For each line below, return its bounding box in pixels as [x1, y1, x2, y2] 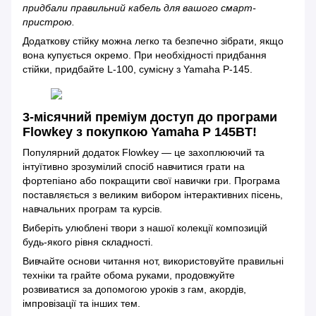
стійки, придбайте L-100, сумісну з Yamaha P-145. [23, 63, 253, 75]
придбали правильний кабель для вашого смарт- [23, 1, 256, 13]
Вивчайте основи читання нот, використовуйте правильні [23, 255, 284, 267]
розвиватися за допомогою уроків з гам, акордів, [23, 283, 246, 295]
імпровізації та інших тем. [23, 297, 140, 309]
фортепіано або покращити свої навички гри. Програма [23, 174, 280, 186]
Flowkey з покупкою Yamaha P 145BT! [23, 124, 257, 139]
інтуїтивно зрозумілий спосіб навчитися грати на [23, 160, 245, 172]
